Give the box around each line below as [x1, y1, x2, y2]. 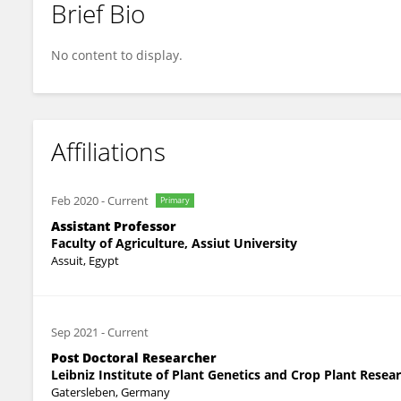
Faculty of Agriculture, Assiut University [51, 235, 297, 252]
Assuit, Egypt [51, 252, 119, 269]
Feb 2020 [51, 192, 98, 209]
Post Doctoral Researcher [51, 349, 217, 366]
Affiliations [51, 134, 166, 168]
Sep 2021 [51, 324, 98, 340]
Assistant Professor [51, 218, 176, 235]
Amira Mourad [64, 21, 149, 37]
